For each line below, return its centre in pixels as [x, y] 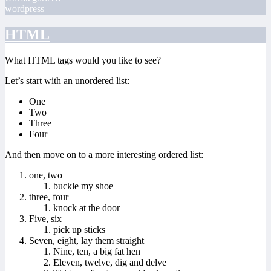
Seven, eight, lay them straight [87, 240]
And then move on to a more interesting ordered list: [104, 154]
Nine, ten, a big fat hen [97, 251]
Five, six [45, 218]
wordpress [24, 9]
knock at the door [87, 207]
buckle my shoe [83, 186]
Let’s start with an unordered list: [67, 80]
